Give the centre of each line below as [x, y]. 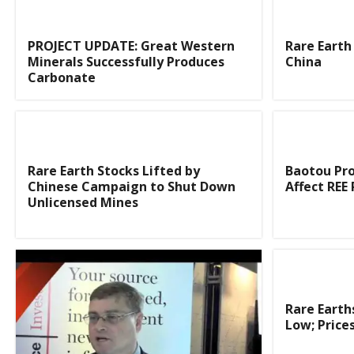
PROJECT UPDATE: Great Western [131, 46]
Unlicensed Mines [83, 202]
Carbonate [62, 78]
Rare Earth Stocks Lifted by [114, 170]
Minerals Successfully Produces [126, 62]
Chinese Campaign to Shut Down [132, 186]
